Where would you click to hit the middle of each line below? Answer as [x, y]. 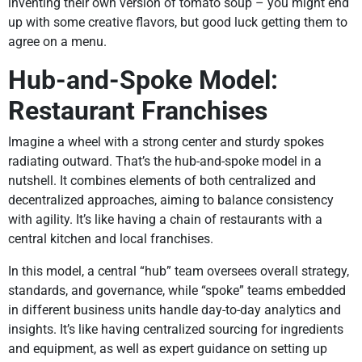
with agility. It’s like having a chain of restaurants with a [165, 220]
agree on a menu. [57, 42]
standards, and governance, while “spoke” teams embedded [177, 291]
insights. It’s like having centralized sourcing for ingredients [176, 330]
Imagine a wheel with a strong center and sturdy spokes [166, 142]
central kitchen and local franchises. [111, 239]
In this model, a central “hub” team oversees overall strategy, [179, 271]
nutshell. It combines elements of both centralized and [162, 181]
